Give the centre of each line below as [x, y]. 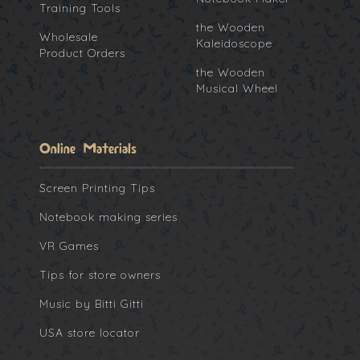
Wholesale [69, 37]
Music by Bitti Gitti [92, 304]
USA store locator [90, 333]
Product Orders [82, 53]
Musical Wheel [237, 89]
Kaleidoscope [234, 44]
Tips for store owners [100, 275]
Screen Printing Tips [97, 188]
